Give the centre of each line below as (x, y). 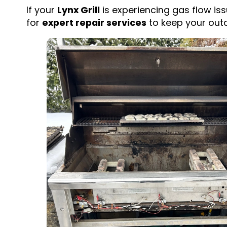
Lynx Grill (78, 10)
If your (42, 10)
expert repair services (94, 23)
